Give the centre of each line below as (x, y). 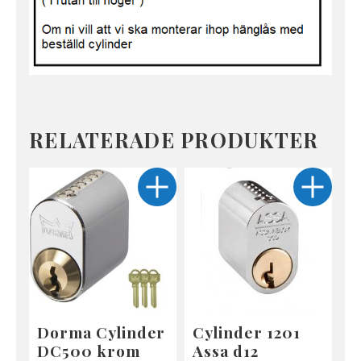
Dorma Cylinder (102, 332)
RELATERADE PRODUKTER (174, 139)
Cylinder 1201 (247, 332)
